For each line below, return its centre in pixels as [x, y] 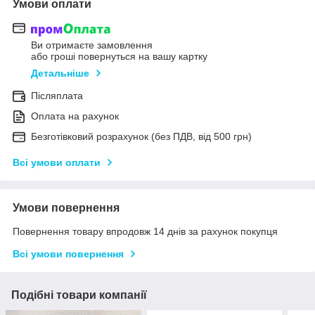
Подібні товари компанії [79, 295]
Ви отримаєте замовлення [92, 45]
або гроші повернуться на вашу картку [119, 56]
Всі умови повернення [68, 253]
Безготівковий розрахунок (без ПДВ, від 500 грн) [141, 136]
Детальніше [60, 73]
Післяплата [57, 95]
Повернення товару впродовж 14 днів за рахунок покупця [145, 231]
